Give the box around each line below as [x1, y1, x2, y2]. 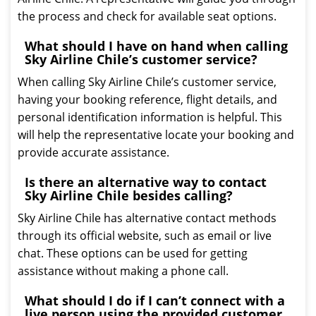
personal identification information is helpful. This [18, 109, 282, 125]
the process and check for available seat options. [18, 8, 276, 24]
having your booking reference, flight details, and [18, 92, 277, 107]
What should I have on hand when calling [25, 37, 288, 54]
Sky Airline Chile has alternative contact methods [18, 210, 276, 226]
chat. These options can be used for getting [18, 245, 248, 261]
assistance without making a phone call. [18, 263, 229, 279]
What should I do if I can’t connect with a [25, 292, 285, 309]
